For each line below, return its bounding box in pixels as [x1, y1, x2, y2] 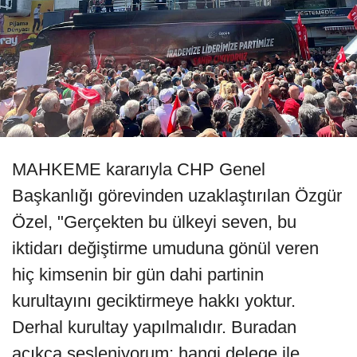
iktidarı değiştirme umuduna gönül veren [12, 238, 319, 259]
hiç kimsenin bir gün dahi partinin [12, 265, 264, 285]
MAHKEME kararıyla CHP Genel [12, 159, 265, 180]
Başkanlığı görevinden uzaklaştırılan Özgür [12, 186, 342, 206]
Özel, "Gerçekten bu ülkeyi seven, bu [12, 212, 296, 233]
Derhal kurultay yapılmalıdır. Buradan [12, 317, 296, 338]
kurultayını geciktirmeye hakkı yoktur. [12, 291, 296, 312]
